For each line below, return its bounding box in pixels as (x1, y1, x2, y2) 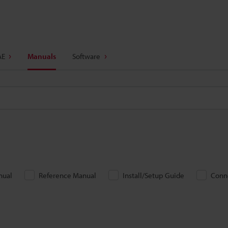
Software (72, 51, 100, 61)
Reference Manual (39, 170, 96, 180)
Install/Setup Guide (123, 170, 184, 180)
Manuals (27, 51, 56, 61)
